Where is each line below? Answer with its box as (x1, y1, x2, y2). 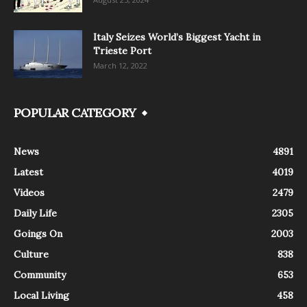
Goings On (14, 227, 62, 240)
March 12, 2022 (93, 60, 147, 71)
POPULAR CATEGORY (14, 104, 136, 121)
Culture (14, 247, 49, 260)
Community (14, 268, 66, 281)
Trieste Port (93, 44, 151, 57)
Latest (14, 165, 43, 178)
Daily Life (14, 206, 57, 219)
